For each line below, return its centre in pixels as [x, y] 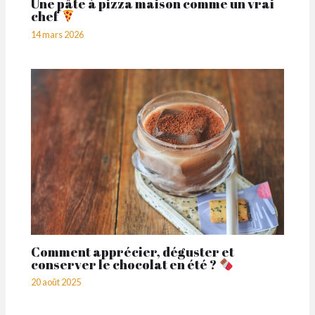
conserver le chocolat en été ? [125, 265]
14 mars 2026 [58, 34]
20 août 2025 [56, 282]
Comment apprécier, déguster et [133, 251]
